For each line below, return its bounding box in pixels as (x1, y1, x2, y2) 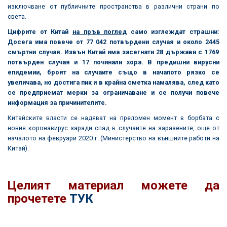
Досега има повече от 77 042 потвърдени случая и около (8, 37, 205, 46)
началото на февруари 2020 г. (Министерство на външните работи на (8, 134, 219, 142)
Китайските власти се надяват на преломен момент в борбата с (8, 113, 219, 122)
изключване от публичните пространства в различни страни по (8, 2, 219, 10)
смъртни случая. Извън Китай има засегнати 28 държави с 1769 (8, 48, 219, 56)
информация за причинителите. (8, 98, 107, 106)
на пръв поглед (72, 27, 127, 35)
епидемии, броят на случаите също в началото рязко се (8, 68, 219, 76)
